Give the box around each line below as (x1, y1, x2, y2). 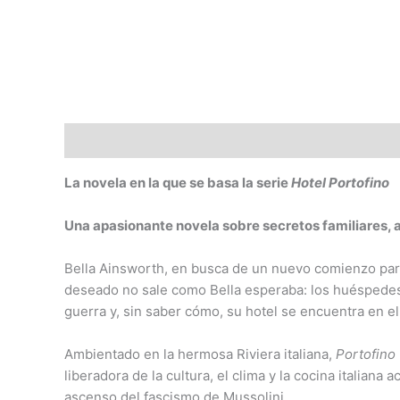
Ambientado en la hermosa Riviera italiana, (64, 345, 332, 362)
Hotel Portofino (291, 173, 389, 191)
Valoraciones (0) (159, 131, 266, 149)
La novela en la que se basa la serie (64, 173, 291, 191)
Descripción (64, 131, 142, 149)
